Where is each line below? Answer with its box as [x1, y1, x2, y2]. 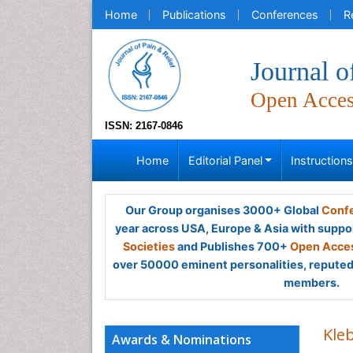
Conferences [251, 8, 318, 21]
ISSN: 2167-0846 [105, 120, 183, 132]
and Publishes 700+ [175, 240, 290, 253]
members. [283, 276, 340, 289]
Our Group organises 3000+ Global [124, 203, 321, 217]
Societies [123, 240, 175, 253]
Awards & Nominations [112, 331, 251, 348]
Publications [162, 8, 226, 21]
